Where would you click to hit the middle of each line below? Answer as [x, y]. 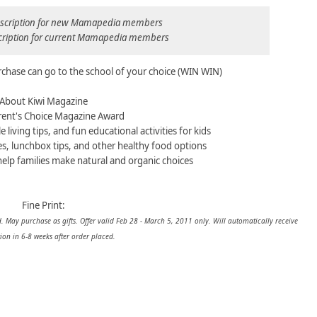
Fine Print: [43, 205]
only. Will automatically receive [246, 220]
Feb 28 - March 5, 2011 [154, 220]
